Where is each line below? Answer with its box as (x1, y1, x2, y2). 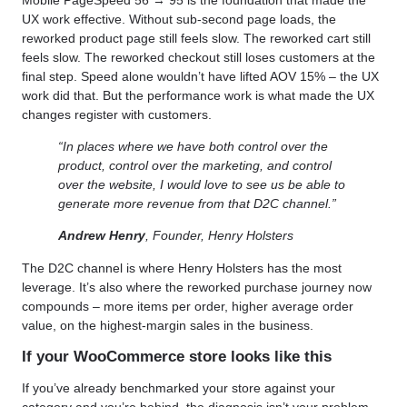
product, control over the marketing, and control (58, 158, 332, 174)
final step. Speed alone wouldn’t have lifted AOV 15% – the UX (22, 68, 379, 84)
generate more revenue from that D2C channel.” (58, 196, 336, 212)
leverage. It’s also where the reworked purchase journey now (22, 279, 372, 294)
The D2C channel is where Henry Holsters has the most (22, 260, 342, 275)
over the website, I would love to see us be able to (58, 177, 345, 193)
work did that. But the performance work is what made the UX (22, 87, 374, 103)
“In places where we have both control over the (58, 139, 328, 154)
